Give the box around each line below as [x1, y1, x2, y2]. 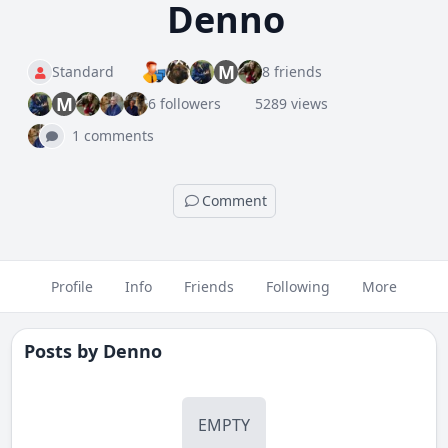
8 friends [262, 62, 322, 81]
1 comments [72, 126, 154, 145]
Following [266, 277, 330, 296]
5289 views [255, 94, 328, 113]
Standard [52, 62, 114, 81]
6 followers [148, 94, 221, 113]
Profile [51, 277, 93, 296]
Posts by [24, 339, 103, 363]
